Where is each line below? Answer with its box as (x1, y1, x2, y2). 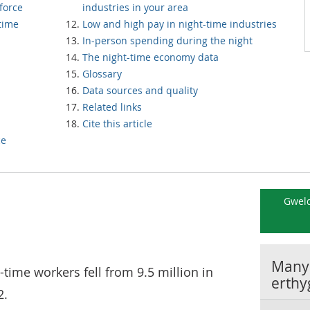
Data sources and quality (82, 84, 198, 97)
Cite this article (82, 117, 152, 130)
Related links (82, 100, 142, 113)
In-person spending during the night (82, 34, 253, 47)
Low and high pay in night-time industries (82, 17, 277, 30)
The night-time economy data (82, 51, 219, 64)
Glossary (82, 67, 122, 80)
